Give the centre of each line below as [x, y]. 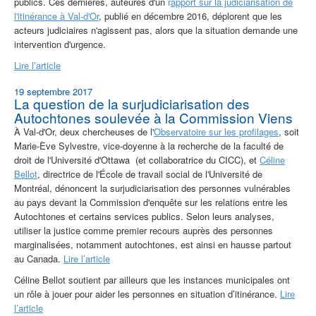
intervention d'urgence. [60, 44]
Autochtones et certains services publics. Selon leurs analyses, [144, 217]
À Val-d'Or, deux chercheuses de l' [84, 132]
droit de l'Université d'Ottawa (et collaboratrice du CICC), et [137, 160]
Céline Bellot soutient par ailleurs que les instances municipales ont [152, 280]
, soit [289, 132]
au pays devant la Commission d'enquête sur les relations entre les [151, 202]
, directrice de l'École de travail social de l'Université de [150, 174]
